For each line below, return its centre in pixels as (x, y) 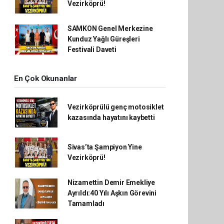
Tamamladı (86, 204)
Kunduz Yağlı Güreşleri (103, 39)
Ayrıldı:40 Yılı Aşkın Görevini (112, 193)
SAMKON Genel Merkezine (110, 29)
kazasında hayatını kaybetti (111, 118)
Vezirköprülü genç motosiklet (115, 107)
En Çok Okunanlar (45, 79)
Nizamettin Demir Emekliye (111, 183)
